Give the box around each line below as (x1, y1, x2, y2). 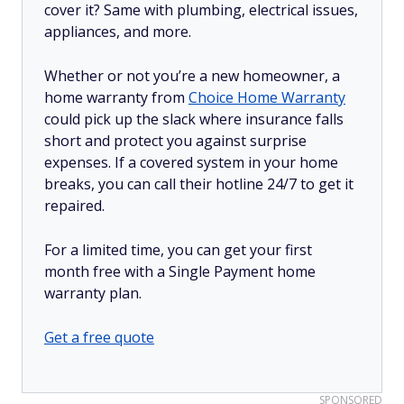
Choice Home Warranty (188, 87, 345, 107)
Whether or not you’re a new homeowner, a (44, 66, 340, 86)
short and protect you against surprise (44, 131, 307, 151)
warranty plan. (44, 283, 142, 303)
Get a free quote (44, 327, 154, 347)
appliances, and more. (44, 22, 191, 41)
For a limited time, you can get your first (44, 240, 312, 260)
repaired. (44, 196, 105, 216)
